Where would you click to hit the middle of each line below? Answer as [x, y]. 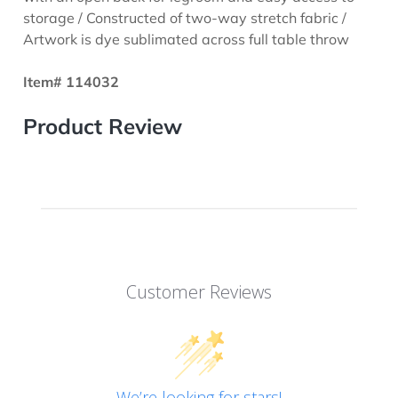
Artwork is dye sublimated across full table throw [187, 39]
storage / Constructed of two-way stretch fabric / [185, 17]
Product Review [103, 126]
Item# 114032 [73, 81]
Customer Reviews [199, 291]
